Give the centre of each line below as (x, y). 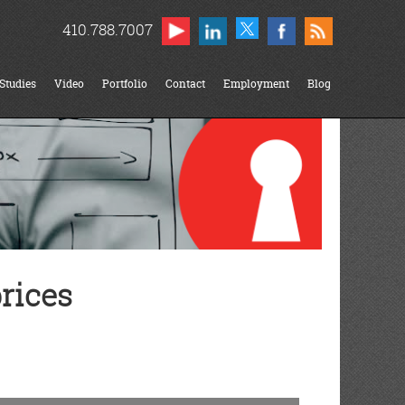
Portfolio (125, 84)
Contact (185, 84)
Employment (256, 84)
